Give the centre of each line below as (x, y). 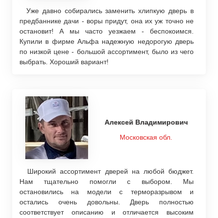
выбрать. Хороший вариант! (64, 62)
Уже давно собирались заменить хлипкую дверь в (107, 10)
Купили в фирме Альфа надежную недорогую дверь (107, 41)
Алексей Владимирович (146, 122)
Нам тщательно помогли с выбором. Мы (107, 181)
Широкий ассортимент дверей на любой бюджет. (107, 171)
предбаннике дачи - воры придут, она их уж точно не (107, 21)
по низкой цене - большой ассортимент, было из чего (107, 51)
